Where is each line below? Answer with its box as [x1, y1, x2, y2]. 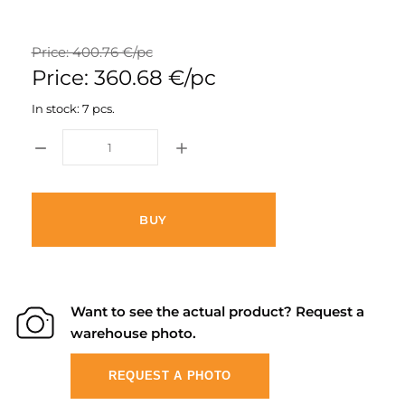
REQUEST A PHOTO [108, 369, 231, 382]
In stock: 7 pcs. [31, 101, 115, 116]
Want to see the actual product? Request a [71, 303, 364, 320]
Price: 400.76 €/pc [31, 43, 153, 61]
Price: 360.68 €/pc [31, 65, 216, 90]
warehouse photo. [71, 325, 196, 342]
